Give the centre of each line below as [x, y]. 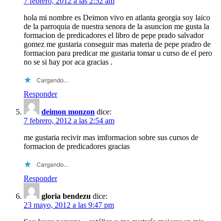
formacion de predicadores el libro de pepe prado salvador [114, 35]
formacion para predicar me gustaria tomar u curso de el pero [118, 53]
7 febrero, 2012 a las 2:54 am [69, 120]
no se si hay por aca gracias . [68, 62]
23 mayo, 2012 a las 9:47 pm [69, 205]
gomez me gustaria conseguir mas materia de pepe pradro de [117, 44]
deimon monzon [68, 111]
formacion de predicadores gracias [77, 146]
